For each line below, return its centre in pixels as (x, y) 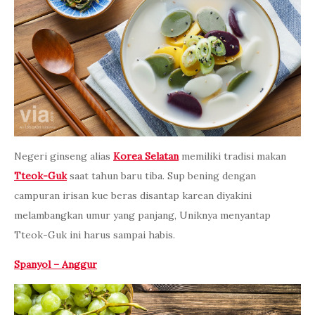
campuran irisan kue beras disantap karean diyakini (133, 196)
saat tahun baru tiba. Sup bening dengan (161, 176)
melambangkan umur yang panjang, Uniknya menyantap (142, 216)
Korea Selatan (146, 156)
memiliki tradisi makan (232, 156)
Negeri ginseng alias (64, 156)
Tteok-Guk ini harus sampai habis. (95, 235)
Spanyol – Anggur (56, 265)
